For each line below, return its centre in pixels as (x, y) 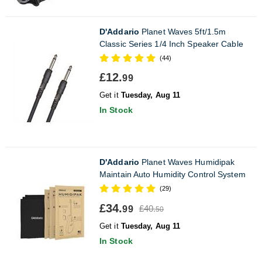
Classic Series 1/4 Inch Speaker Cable (171, 44)
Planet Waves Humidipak (187, 162)
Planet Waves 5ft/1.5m (182, 31)
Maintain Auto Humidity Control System (173, 174)
